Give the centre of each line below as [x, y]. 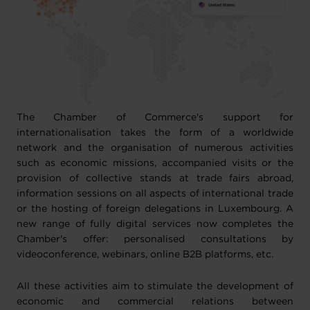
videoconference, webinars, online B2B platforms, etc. [145, 255]
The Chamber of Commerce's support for [155, 118]
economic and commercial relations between [155, 302]
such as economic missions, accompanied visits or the [155, 163]
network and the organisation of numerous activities [155, 148]
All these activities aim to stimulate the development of [155, 286]
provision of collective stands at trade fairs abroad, [155, 179]
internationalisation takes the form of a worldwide [155, 133]
